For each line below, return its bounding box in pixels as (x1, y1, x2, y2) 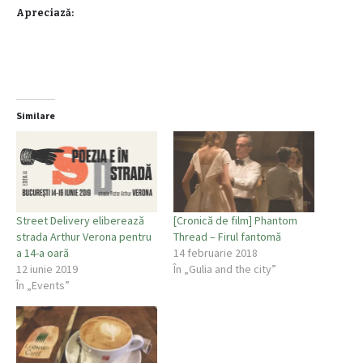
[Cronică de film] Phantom (173, 212, 297, 228)
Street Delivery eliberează (16, 212, 144, 228)
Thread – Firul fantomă (173, 228, 281, 244)
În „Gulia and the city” (173, 261, 276, 276)
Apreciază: (16, 7, 74, 19)
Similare (16, 109, 55, 122)
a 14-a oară (16, 245, 69, 260)
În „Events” (16, 277, 70, 293)
